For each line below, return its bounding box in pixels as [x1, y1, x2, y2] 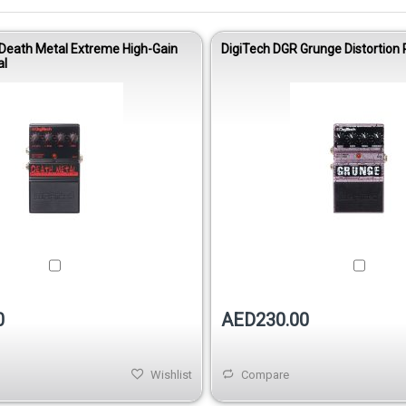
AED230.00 [221, 309, 309, 332]
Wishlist [150, 368, 192, 382]
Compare [241, 368, 289, 382]
